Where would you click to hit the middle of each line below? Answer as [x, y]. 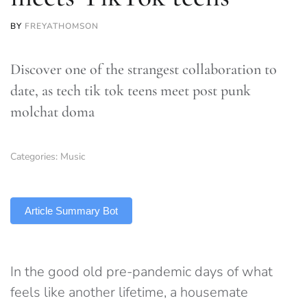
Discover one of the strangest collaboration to [144, 69]
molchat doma [52, 112]
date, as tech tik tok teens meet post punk [131, 90]
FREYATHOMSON [62, 26]
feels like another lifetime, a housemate [129, 292]
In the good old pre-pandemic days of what [142, 272]
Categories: [35, 157]
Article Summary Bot [71, 211]
